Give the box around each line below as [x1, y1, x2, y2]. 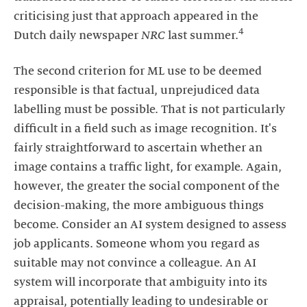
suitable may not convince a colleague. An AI [14, 256, 256, 269]
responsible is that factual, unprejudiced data [14, 84, 260, 97]
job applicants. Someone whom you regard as [14, 237, 260, 250]
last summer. [165, 29, 238, 42]
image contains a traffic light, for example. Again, [14, 160, 282, 173]
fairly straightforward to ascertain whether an [14, 141, 262, 154]
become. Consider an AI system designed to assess [14, 218, 286, 231]
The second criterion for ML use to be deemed [14, 64, 262, 77]
